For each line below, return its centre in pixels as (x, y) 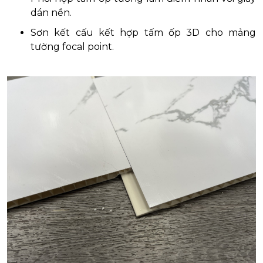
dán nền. (51, 12)
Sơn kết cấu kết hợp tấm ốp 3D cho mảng (143, 32)
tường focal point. (72, 46)
